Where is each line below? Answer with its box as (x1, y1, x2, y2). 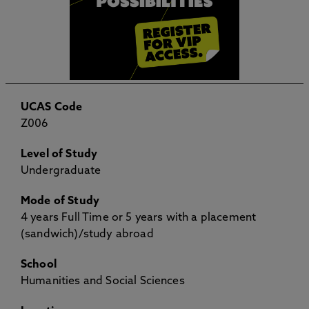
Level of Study (21, 149, 98, 160)
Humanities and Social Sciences (21, 276, 185, 287)
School (21, 259, 57, 270)
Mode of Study (21, 196, 100, 207)
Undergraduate (21, 166, 101, 177)
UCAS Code (21, 102, 83, 113)
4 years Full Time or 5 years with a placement (21, 212, 257, 223)
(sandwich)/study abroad (21, 229, 154, 240)
